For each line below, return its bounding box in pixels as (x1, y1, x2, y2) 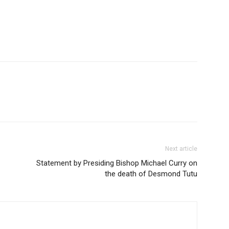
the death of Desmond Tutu (105, 169, 197, 178)
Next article (165, 145, 197, 152)
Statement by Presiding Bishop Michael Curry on (36, 158, 197, 168)
